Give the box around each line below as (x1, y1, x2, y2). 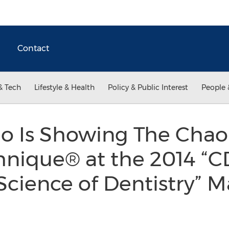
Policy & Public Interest (108, 83, 188, 92)
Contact (17, 43, 49, 53)
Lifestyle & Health (34, 83, 95, 92)
